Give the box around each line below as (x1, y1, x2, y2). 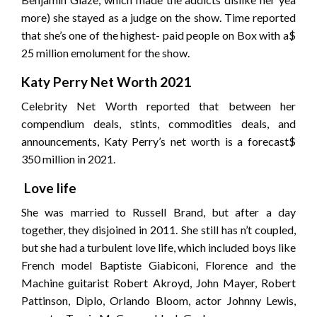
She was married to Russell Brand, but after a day (21, 205, 296, 219)
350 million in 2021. (21, 152, 117, 166)
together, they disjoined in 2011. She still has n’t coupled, (21, 223, 296, 237)
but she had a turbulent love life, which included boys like (21, 241, 296, 255)
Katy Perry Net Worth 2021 (21, 74, 194, 91)
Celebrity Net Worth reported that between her (21, 99, 296, 113)
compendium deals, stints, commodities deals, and (21, 117, 296, 131)
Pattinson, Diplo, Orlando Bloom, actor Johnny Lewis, (21, 294, 296, 308)
